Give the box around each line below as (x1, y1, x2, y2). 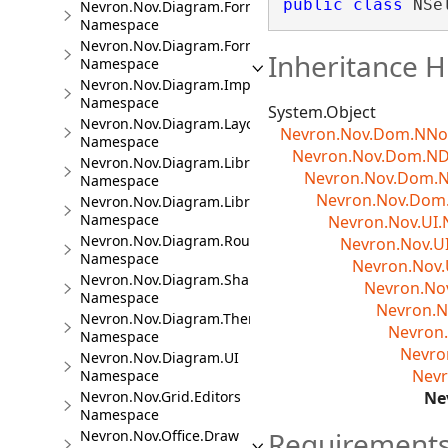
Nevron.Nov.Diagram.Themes (80, 309, 276, 328)
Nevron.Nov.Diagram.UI (80, 348, 239, 367)
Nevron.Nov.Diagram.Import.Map (80, 75, 304, 94)
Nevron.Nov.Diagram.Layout (80, 114, 268, 133)
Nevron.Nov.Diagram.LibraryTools (80, 192, 305, 211)
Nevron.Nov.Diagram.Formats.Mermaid (80, 36, 343, 55)
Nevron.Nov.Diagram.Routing (80, 231, 277, 250)
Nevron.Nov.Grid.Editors (80, 387, 241, 406)
